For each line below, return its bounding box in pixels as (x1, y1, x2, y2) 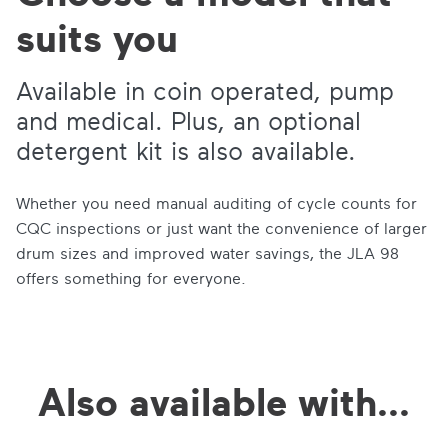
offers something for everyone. (16, 268, 246, 289)
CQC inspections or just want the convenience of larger (16, 218, 427, 239)
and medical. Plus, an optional (16, 105, 361, 137)
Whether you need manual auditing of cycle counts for (16, 193, 417, 214)
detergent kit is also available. (16, 135, 356, 167)
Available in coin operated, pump (16, 75, 394, 107)
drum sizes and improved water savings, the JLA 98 (16, 243, 399, 264)
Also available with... (38, 377, 410, 426)
